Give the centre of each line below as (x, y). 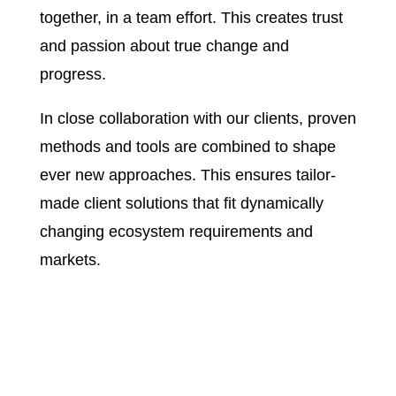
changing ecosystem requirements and (176, 231)
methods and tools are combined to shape (187, 146)
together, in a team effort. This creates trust (191, 17)
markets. (70, 259)
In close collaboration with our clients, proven (198, 118)
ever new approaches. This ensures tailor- (187, 175)
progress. (72, 74)
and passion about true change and (164, 46)
